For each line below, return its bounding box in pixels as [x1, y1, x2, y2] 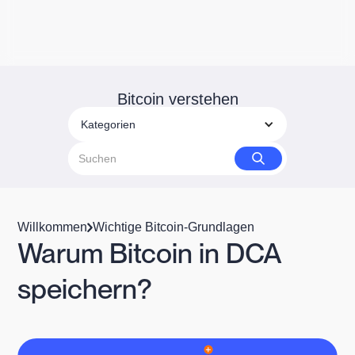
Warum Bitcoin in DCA [17, 235, 283, 269]
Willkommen [17, 219, 88, 234]
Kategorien [81, 117, 136, 131]
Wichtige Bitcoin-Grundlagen [93, 219, 255, 234]
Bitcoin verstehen [116, 90, 239, 108]
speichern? [17, 271, 153, 305]
